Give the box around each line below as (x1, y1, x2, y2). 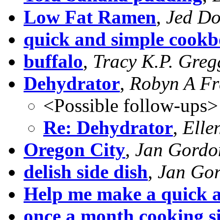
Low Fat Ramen (24, 6, 156, 27)
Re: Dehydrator (43, 116, 173, 138)
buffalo (24, 50, 83, 72)
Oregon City (24, 138, 125, 160)
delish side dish (24, 161, 148, 182)
